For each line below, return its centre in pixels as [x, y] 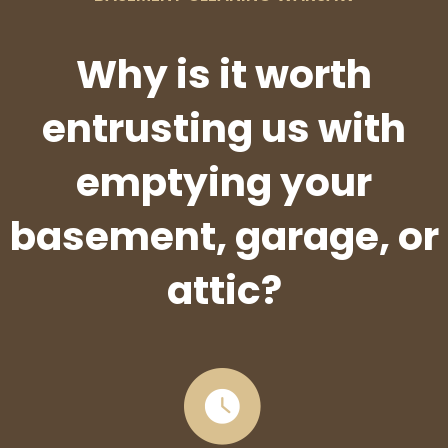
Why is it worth [224, 74]
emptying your [224, 182]
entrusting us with [224, 128]
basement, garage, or [224, 236]
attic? [224, 290]
